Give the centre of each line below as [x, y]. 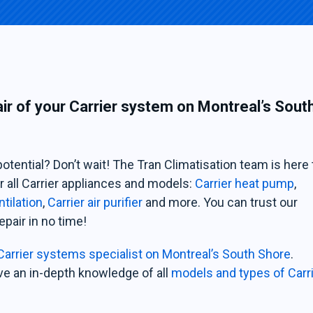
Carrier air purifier [95, 202]
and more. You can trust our [220, 202]
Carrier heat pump [245, 183]
